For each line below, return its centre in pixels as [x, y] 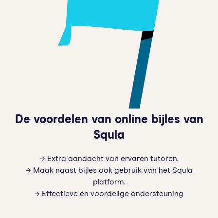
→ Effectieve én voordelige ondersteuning [109, 193]
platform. [109, 182]
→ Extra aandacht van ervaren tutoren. [109, 158]
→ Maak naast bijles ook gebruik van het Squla [109, 170]
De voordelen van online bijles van [109, 119]
